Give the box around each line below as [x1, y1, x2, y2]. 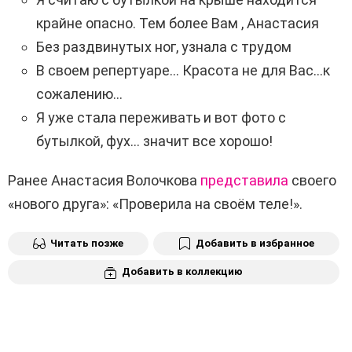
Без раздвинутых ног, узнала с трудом [36, 38, 291, 55]
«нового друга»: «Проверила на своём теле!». [8, 195, 302, 212]
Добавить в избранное [196, 236, 314, 249]
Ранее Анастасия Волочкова [8, 171, 200, 189]
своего [288, 171, 336, 189]
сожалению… [36, 85, 123, 102]
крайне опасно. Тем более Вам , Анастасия [36, 14, 319, 31]
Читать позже [50, 236, 123, 249]
